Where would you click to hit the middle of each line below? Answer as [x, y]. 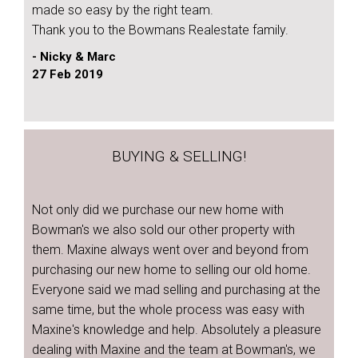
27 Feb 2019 [68, 74]
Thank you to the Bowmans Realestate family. [160, 30]
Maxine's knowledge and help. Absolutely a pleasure [177, 330]
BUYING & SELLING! [179, 156]
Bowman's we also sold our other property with [163, 230]
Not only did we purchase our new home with [158, 210]
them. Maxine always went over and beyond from [170, 250]
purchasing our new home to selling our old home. [171, 270]
